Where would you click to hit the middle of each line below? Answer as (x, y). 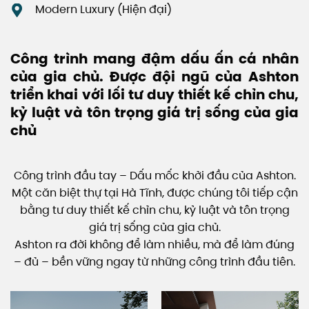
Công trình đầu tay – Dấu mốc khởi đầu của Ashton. (154, 175)
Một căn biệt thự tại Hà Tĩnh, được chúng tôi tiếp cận (154, 192)
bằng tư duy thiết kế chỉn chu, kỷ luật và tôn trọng (154, 210)
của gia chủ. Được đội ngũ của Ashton (154, 76)
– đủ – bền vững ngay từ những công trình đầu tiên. (154, 261)
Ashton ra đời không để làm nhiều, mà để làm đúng (154, 244)
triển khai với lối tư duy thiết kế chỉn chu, (154, 94)
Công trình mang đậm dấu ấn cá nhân (154, 58)
